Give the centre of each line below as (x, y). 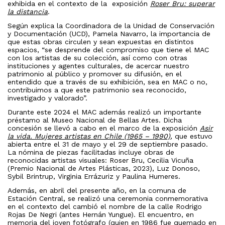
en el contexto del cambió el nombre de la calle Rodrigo (105, 207)
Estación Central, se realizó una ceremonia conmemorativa (108, 199)
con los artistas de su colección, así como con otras (97, 58)
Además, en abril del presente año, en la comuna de (97, 191)
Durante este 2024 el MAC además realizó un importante (104, 112)
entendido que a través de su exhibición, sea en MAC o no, (107, 82)
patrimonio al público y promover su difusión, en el (95, 74)
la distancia (28, 12)
